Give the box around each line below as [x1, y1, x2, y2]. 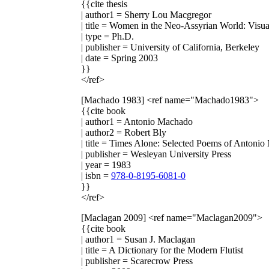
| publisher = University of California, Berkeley [81, 41, 259, 52]
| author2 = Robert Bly [81, 127, 166, 138]
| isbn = [81, 170, 111, 181]
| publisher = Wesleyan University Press [81, 148, 231, 159]
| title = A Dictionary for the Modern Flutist [81, 244, 243, 255]
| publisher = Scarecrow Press [81, 255, 193, 266]
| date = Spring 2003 [81, 52, 158, 63]
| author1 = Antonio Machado [81, 116, 193, 127]
